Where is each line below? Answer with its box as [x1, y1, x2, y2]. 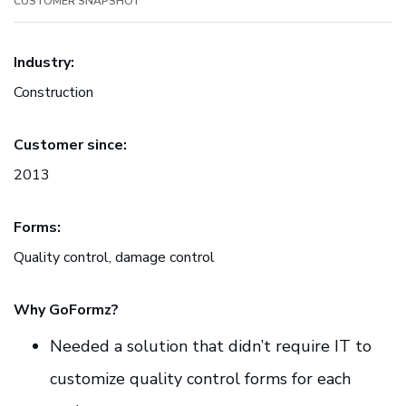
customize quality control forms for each [50, 368, 351, 391]
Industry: [14, 53, 74, 73]
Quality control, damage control [14, 247, 215, 268]
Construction [14, 82, 93, 103]
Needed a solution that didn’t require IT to [50, 335, 372, 358]
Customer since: [14, 135, 127, 156]
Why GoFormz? [14, 300, 119, 321]
